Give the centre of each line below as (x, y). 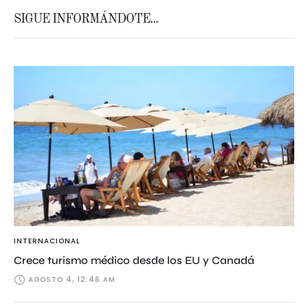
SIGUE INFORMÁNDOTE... (86, 19)
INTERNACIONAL (47, 241)
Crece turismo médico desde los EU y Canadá (134, 260)
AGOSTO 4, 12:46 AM (72, 279)
